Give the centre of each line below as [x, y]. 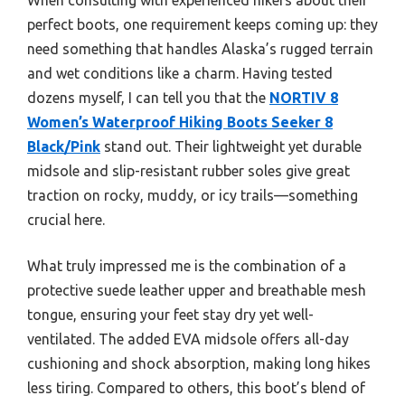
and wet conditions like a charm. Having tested [180, 73]
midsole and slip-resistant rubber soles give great [188, 170]
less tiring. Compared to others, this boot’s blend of [196, 387]
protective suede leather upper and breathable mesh [197, 290]
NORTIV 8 [304, 97]
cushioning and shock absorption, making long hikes [199, 363]
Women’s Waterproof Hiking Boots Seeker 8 [180, 122]
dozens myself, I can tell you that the [148, 97]
